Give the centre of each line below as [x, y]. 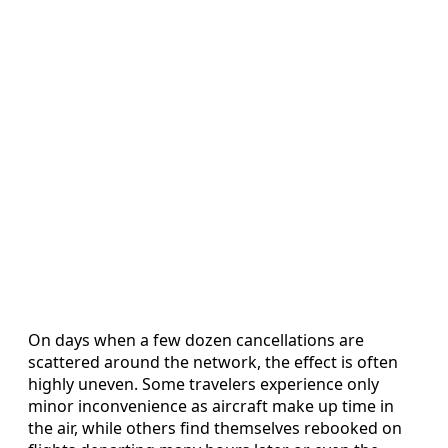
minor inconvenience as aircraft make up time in [211, 406]
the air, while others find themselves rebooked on [215, 428]
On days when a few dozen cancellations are [196, 340]
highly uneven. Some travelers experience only [203, 384]
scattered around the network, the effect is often [213, 362]
